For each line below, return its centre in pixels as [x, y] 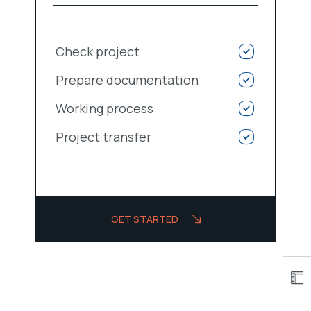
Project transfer [103, 136]
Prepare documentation [127, 79]
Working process [104, 108]
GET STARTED [144, 219]
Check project [98, 51]
